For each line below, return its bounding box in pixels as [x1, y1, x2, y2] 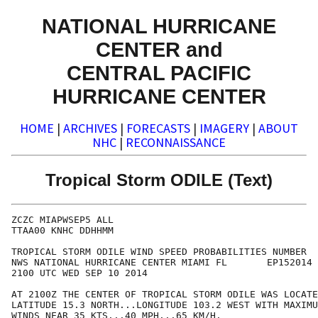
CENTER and [95, 37, 223, 61]
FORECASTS [126, 120, 190, 137]
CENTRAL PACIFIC [67, 60, 251, 84]
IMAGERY [199, 120, 249, 137]
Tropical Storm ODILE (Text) [45, 170, 273, 190]
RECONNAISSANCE [126, 134, 226, 151]
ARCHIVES [63, 120, 117, 137]
